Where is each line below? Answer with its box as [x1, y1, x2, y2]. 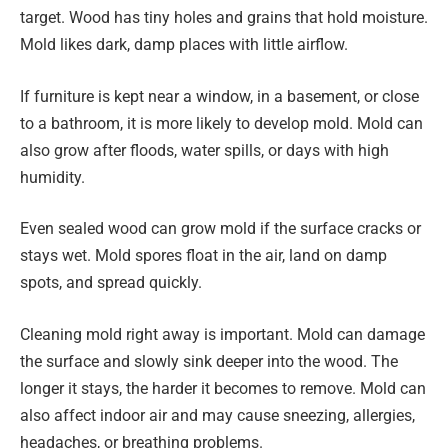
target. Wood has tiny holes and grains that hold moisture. [20, 7, 428, 27]
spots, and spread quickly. [20, 273, 202, 293]
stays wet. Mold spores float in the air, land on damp [20, 246, 387, 266]
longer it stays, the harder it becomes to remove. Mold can [20, 378, 426, 398]
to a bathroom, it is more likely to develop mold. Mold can [20, 113, 423, 133]
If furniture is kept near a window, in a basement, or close [20, 86, 419, 106]
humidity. [20, 167, 85, 187]
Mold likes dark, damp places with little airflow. [20, 34, 348, 54]
